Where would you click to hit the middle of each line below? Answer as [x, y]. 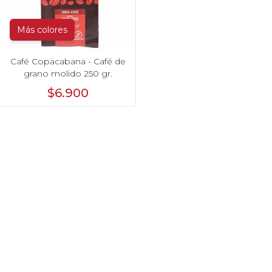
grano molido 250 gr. [68, 73]
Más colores [42, 29]
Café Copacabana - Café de [68, 61]
